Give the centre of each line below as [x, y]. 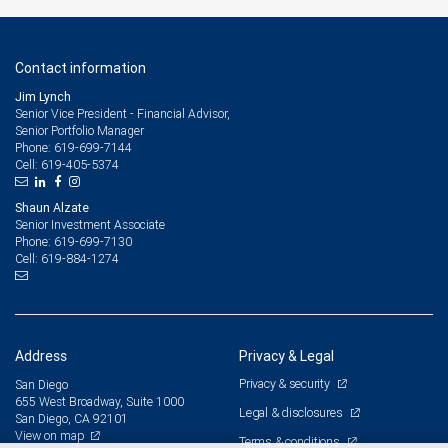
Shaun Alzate [52, 207]
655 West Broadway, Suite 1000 [99, 401]
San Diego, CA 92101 [71, 418]
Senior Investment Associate [90, 224]
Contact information [80, 67]
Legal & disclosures [292, 412]
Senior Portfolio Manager [79, 130]
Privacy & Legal [286, 355]
